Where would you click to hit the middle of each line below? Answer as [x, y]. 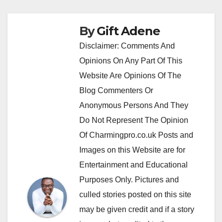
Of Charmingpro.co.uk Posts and [136, 135]
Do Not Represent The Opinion [134, 120]
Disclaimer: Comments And [127, 46]
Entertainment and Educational [134, 165]
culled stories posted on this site [135, 194]
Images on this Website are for [132, 150]
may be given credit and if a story [137, 209]
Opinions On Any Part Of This [131, 60]
